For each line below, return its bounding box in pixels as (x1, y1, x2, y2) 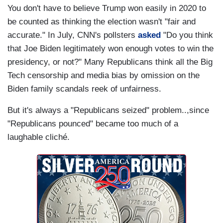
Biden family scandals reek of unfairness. (7, 84, 164, 94)
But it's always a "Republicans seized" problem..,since (7, 106, 209, 115)
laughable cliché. (7, 132, 70, 142)
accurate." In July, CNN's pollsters (7, 30, 138, 40)
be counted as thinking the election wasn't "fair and (7, 17, 196, 27)
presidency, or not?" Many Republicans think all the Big (7, 57, 213, 67)
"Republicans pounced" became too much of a (7, 119, 178, 129)
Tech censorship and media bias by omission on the (7, 71, 200, 81)
